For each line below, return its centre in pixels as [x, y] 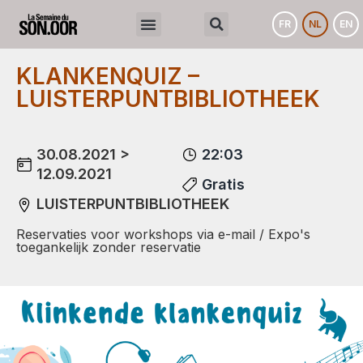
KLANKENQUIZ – [108, 76]
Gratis [223, 184]
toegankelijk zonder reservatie [109, 247]
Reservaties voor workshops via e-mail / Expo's [163, 234]
